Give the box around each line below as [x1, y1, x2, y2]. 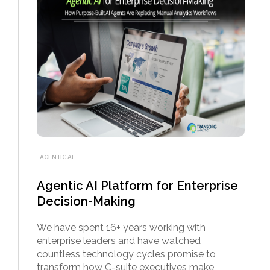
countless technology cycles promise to [37, 248, 216, 260]
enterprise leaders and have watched [37, 234, 201, 246]
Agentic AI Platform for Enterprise [37, 178, 238, 193]
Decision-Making [37, 193, 136, 209]
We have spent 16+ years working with [37, 221, 206, 233]
